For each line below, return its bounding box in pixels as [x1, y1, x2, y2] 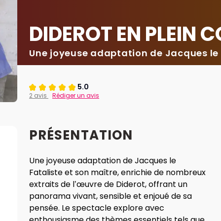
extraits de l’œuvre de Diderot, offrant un [29, 179, 187, 190]
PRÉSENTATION [29, 126, 133, 144]
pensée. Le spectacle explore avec [29, 202, 164, 214]
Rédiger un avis [52, 91, 99, 100]
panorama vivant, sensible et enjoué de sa [29, 190, 194, 202]
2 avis [29, 91, 48, 100]
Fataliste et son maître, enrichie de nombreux [29, 167, 206, 178]
